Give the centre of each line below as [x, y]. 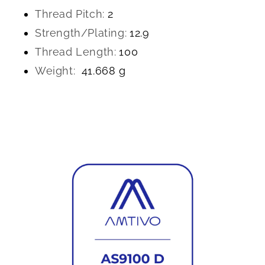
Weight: [55, 71]
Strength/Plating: [81, 33]
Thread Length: [76, 52]
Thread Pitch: [70, 14]
